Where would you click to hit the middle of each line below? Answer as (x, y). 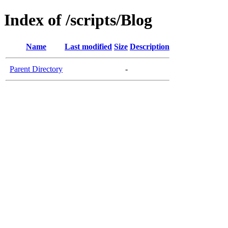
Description (150, 46)
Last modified (88, 46)
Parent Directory (36, 69)
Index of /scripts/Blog (78, 20)
